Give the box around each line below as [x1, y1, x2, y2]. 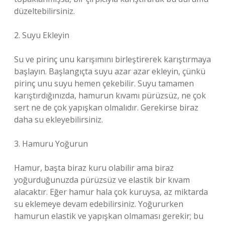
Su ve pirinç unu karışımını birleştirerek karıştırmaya [14, 54, 211, 65]
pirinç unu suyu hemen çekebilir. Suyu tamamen [14, 78, 194, 89]
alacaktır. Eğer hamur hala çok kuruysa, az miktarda [14, 186, 208, 197]
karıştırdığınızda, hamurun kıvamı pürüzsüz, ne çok [14, 90, 206, 101]
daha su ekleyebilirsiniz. [14, 114, 103, 125]
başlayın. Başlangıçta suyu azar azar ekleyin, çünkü [14, 66, 205, 77]
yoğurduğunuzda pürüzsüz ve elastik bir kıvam [14, 174, 190, 185]
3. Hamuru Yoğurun [14, 138, 88, 149]
